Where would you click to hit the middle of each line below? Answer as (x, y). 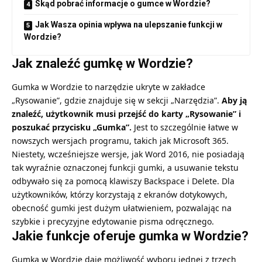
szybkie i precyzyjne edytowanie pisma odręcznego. (113, 221)
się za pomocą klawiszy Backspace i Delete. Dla (142, 181)
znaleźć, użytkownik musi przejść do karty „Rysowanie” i (126, 113)
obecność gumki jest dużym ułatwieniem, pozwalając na (122, 208)
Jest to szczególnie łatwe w (185, 127)
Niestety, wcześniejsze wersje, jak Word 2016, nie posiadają (128, 154)
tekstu (227, 167)
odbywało (30, 181)
